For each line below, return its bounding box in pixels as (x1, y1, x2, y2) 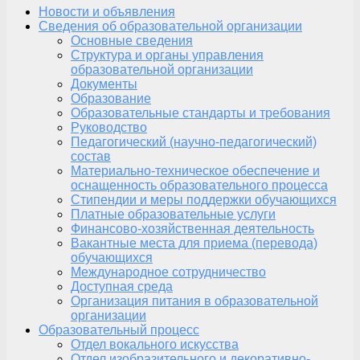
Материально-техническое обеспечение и (71, 163, 320, 178)
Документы (71, 76, 137, 91)
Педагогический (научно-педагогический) (71, 134, 317, 149)
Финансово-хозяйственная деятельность (71, 221, 314, 235)
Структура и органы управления (71, 47, 264, 62)
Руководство (71, 120, 147, 134)
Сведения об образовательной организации (39, 18, 302, 33)
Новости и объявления (39, 4, 175, 18)
